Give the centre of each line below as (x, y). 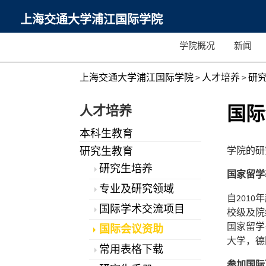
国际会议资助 (132, 229)
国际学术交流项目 (142, 208)
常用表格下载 (132, 249)
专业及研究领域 (137, 188)
